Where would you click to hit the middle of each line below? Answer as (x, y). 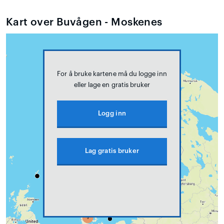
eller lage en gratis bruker (112, 84)
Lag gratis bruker (112, 150)
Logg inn (112, 113)
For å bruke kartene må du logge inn (112, 73)
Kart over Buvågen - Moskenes (84, 22)
